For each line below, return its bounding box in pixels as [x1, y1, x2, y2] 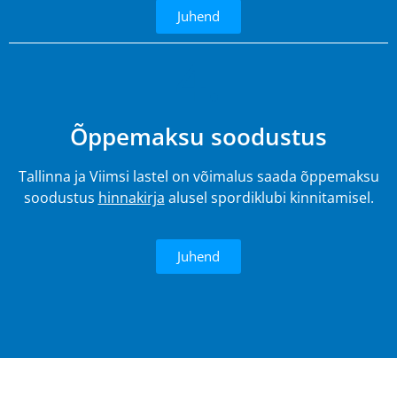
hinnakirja [97, 188, 165, 208]
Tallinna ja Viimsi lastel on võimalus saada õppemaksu [18, 167, 379, 187]
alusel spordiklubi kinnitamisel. [164, 188, 374, 208]
